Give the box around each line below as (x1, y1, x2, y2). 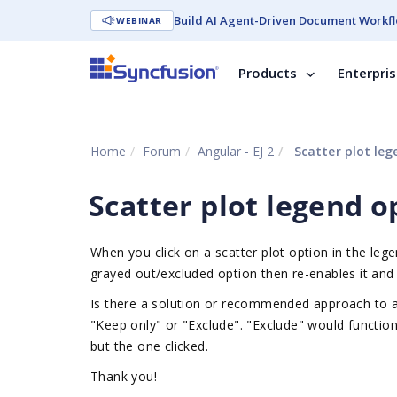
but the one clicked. (90, 338, 208, 354)
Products (238, 64, 297, 82)
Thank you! (90, 368, 157, 385)
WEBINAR (116, 14, 162, 27)
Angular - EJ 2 (198, 143, 274, 160)
